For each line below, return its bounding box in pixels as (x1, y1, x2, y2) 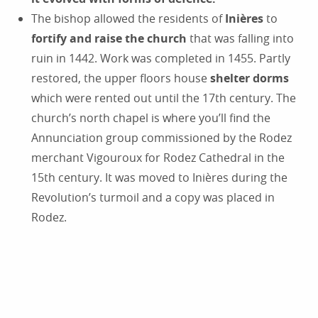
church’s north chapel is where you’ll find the (31, 110, 270, 126)
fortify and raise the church (31, 31, 187, 47)
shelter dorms (210, 70, 289, 87)
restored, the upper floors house (31, 70, 210, 87)
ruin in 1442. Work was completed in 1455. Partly (31, 50, 290, 67)
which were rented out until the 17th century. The (31, 90, 296, 106)
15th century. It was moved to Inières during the (31, 170, 287, 186)
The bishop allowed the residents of (31, 11, 225, 27)
